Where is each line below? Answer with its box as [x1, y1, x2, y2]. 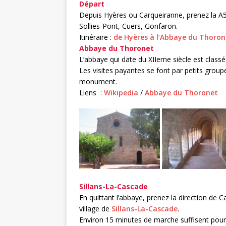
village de [79, 203, 111, 213]
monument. [79, 76, 117, 86]
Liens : [79, 87, 104, 97]
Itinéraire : [79, 32, 114, 42]
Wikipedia [104, 87, 138, 97]
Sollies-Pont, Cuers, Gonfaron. [79, 21, 178, 31]
